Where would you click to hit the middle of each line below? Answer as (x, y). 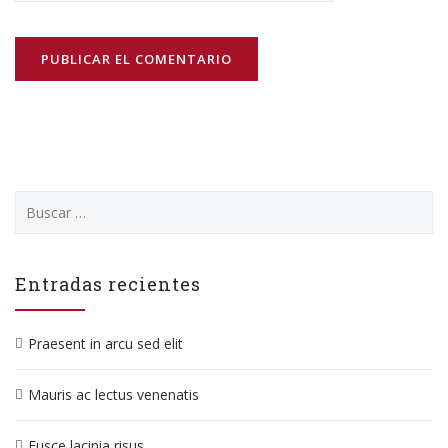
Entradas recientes (108, 284)
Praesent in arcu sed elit (105, 343)
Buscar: (39, 199)
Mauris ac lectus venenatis (113, 394)
